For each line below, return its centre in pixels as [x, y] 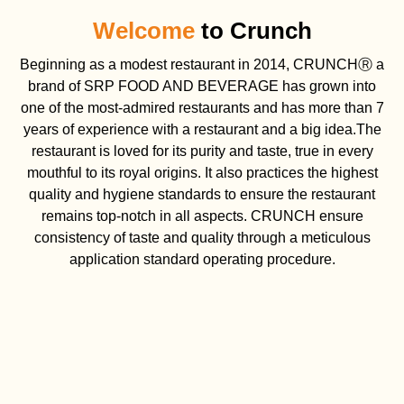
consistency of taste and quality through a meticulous [202, 238]
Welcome [143, 31]
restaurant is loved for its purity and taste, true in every [202, 151]
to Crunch [253, 31]
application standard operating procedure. [202, 260]
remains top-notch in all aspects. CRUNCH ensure [202, 216]
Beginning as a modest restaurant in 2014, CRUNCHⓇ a [202, 65]
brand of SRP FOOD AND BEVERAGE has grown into [202, 87]
